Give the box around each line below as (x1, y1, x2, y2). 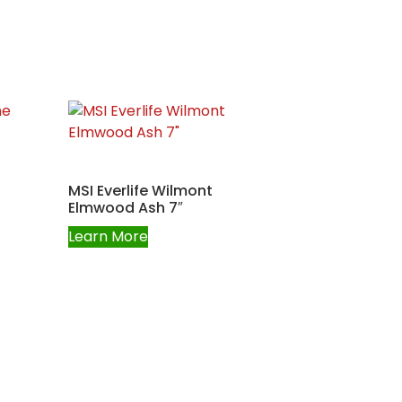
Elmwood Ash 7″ (68, 197, 184, 218)
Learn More (68, 225, 149, 247)
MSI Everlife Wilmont (68, 179, 214, 201)
